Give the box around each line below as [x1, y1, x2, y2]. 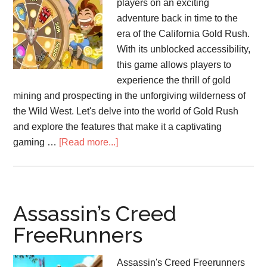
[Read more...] [59, 137, 119, 147]
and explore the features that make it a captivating [13, 122, 222, 132]
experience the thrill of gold [117, 75, 231, 85]
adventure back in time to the [117, 13, 238, 23]
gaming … [13, 137, 60, 147]
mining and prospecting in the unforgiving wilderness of [13, 91, 246, 101]
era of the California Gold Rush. [117, 29, 250, 39]
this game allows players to [117, 60, 232, 70]
